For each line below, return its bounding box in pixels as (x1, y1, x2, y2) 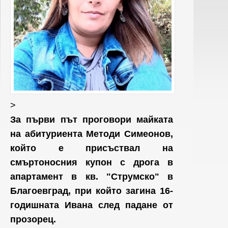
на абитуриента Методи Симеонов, (10, 129, 173, 139)
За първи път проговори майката (10, 115, 173, 125)
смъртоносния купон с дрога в (10, 157, 173, 168)
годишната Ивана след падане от (10, 200, 173, 211)
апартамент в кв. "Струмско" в (10, 172, 173, 182)
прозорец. (10, 214, 56, 225)
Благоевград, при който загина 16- (10, 186, 173, 196)
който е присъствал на (10, 143, 173, 154)
